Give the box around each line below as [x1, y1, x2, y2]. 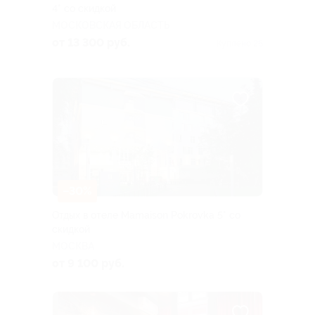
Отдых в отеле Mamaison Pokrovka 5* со [52, 210, 240, 221]
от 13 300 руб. [52, 36, 130, 50]
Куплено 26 [217, 39, 263, 49]
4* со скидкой [52, 3, 116, 15]
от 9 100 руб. [52, 257, 124, 271]
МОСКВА [52, 240, 94, 252]
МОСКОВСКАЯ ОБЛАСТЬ [52, 20, 170, 32]
